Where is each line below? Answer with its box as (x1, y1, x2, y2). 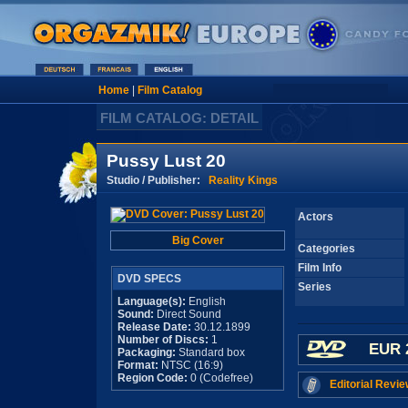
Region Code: (117, 372, 188, 384)
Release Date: (117, 321, 191, 333)
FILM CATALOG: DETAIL (100, 110, 259, 126)
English (186, 295, 226, 308)
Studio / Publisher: (107, 173, 209, 187)
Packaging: (117, 346, 176, 359)
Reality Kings (209, 173, 278, 187)
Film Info (298, 261, 342, 274)
